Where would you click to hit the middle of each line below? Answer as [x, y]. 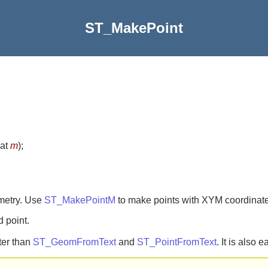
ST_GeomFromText [74, 242]
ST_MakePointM [80, 200]
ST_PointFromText [177, 242]
